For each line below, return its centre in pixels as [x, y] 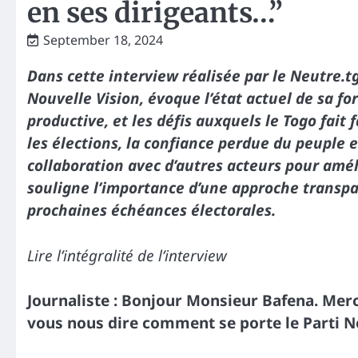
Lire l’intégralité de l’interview [127, 255]
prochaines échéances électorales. [151, 211]
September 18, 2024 [103, 40]
